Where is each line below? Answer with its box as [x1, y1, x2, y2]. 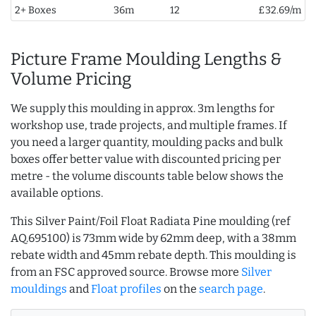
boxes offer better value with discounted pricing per [11, 152, 281, 166]
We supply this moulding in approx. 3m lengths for [11, 102, 274, 116]
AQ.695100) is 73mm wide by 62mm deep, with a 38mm [11, 231, 296, 245]
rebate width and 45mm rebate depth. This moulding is [11, 248, 296, 262]
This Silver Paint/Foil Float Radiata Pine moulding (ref [11, 214, 291, 229]
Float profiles [91, 282, 162, 296]
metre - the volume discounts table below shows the [11, 169, 284, 183]
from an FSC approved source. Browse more [11, 265, 241, 279]
